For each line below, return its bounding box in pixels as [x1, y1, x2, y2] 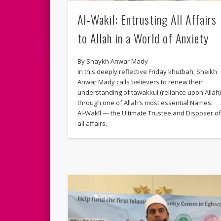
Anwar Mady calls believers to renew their [77, 77, 203, 86]
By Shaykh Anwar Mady [77, 56, 148, 66]
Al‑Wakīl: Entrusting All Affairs [77, 10, 217, 28]
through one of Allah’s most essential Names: [77, 98, 213, 107]
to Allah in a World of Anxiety [77, 29, 209, 47]
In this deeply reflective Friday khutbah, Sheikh [77, 67, 218, 76]
